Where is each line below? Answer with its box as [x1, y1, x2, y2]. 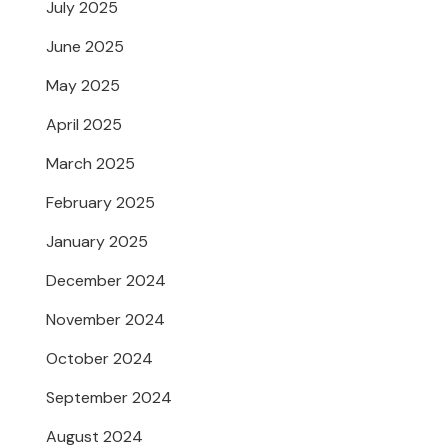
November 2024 [46, 308, 165, 330]
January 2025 [46, 230, 148, 252]
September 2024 [46, 386, 172, 408]
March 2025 [46, 152, 135, 174]
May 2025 [46, 74, 120, 96]
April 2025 [46, 113, 122, 135]
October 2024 [46, 347, 153, 369]
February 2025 [46, 191, 155, 213]
